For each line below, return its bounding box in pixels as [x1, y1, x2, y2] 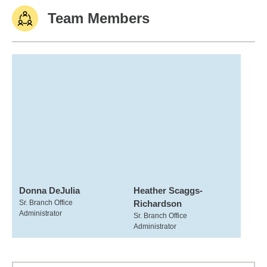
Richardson [133, 198, 182, 209]
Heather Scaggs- [133, 185, 203, 195]
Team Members [48, 10, 150, 26]
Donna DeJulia [19, 185, 80, 195]
